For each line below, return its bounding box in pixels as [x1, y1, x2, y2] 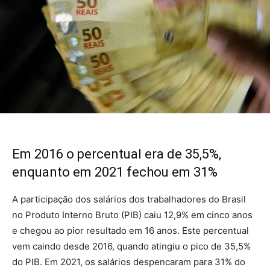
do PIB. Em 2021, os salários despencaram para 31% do [12, 256, 245, 268]
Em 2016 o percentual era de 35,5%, [12, 146, 221, 162]
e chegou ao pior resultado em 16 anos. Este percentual [12, 224, 249, 236]
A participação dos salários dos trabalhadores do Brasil [12, 193, 246, 205]
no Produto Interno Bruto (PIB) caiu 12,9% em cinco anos [12, 209, 253, 221]
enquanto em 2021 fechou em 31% [12, 164, 218, 180]
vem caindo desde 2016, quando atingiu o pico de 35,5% [12, 240, 251, 252]
